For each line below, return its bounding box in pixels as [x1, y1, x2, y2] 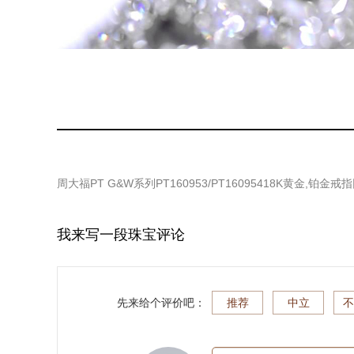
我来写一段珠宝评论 [57, 227, 185, 243]
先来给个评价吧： [117, 296, 205, 309]
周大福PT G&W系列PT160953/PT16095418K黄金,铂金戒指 [57, 177, 352, 190]
